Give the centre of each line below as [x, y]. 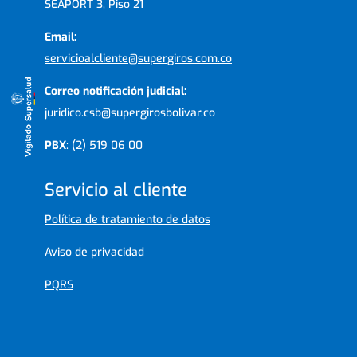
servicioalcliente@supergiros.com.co [138, 58]
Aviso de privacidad [94, 252]
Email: [61, 37]
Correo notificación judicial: [116, 91]
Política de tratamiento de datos [127, 219]
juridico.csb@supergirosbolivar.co [130, 112]
